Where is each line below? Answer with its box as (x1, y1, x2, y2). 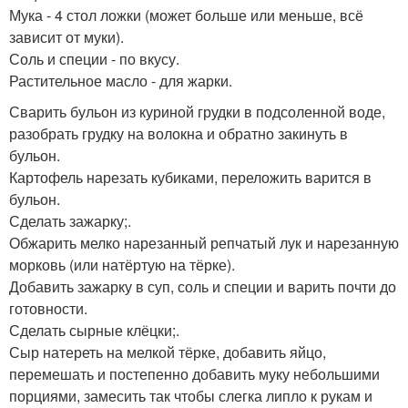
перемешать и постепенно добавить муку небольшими (9, 362, 380, 384)
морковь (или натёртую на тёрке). (9, 253, 235, 275)
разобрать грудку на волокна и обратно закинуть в (9, 122, 348, 144)
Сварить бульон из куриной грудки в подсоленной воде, (9, 100, 385, 122)
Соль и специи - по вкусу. (9, 47, 179, 69)
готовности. (9, 297, 87, 319)
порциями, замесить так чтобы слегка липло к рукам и (9, 384, 372, 406)
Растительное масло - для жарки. (9, 69, 232, 91)
